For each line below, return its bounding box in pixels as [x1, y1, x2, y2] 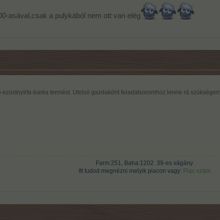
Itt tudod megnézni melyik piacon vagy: [78, 167, 183, 174]
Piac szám [183, 167, 211, 174]
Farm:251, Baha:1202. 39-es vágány [96, 159, 193, 166]
